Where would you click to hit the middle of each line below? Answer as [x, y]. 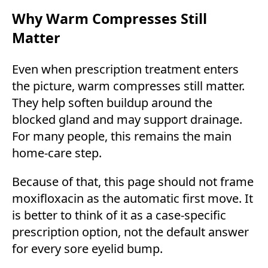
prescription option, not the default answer [130, 232]
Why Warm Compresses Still [109, 19]
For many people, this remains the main [122, 136]
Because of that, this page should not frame [133, 182]
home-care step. [57, 153]
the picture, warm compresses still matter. [128, 86]
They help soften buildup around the [112, 103]
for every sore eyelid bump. [87, 249]
